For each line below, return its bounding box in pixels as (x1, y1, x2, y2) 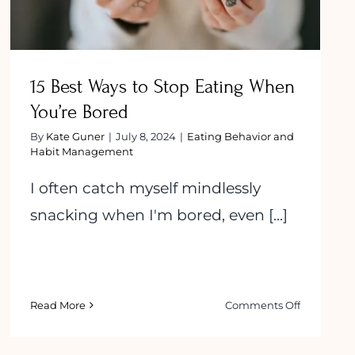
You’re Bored (30, 101, 128, 124)
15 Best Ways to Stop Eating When (30, 75, 295, 99)
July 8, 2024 (116, 130, 176, 143)
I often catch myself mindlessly (30, 179, 261, 198)
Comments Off (225, 299, 301, 312)
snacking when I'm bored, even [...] (30, 206, 288, 225)
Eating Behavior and (187, 130, 294, 143)
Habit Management (30, 145, 133, 158)
